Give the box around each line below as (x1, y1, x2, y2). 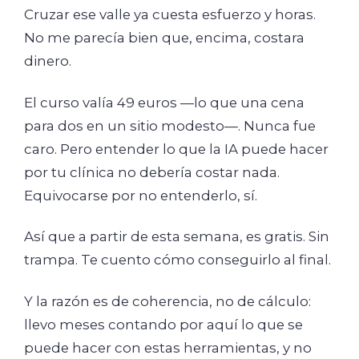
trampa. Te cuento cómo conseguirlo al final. (24, 252, 331, 268)
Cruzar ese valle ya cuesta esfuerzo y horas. (24, 6, 316, 23)
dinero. (24, 53, 71, 70)
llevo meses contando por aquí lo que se (24, 316, 303, 333)
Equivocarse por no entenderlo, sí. (24, 187, 257, 204)
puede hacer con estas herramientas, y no (24, 339, 312, 356)
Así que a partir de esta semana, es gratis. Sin (24, 228, 329, 245)
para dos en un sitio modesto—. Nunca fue (24, 117, 316, 134)
